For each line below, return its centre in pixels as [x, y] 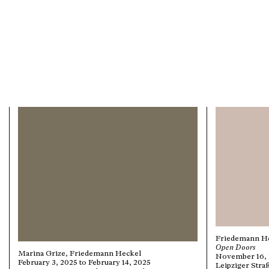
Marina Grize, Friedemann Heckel [80, 253]
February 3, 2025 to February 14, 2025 [84, 262]
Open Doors [235, 247]
